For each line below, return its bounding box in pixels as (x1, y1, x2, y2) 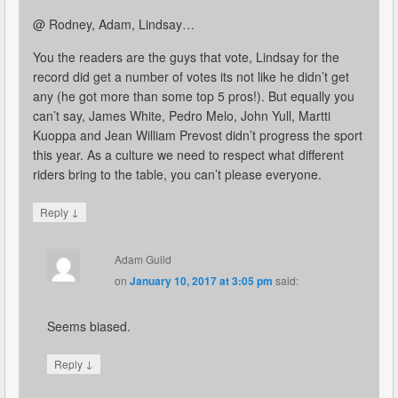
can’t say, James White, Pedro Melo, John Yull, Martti (33, 106, 330, 124)
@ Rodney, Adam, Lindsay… (33, 14, 195, 33)
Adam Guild (114, 251, 171, 267)
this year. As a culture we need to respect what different (33, 145, 344, 163)
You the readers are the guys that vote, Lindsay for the (33, 47, 339, 66)
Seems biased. (47, 316, 131, 335)
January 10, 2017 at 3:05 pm (129, 272, 273, 289)
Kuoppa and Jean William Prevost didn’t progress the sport (33, 125, 362, 144)
